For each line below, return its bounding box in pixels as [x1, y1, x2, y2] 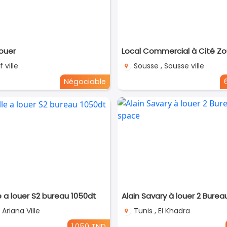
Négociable [63, 77, 106, 87]
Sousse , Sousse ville [133, 61, 204, 71]
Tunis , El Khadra [133, 206, 190, 216]
